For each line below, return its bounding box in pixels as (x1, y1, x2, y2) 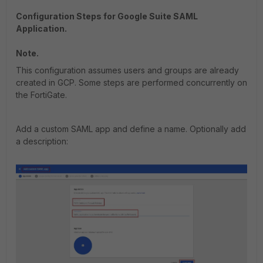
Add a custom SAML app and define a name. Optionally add (16, 124, 246, 134)
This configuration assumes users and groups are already (16, 65, 239, 75)
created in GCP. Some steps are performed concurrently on (16, 77, 247, 87)
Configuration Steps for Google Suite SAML (16, 11, 198, 21)
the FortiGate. (16, 90, 67, 100)
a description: (16, 136, 68, 146)
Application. (16, 23, 67, 33)
